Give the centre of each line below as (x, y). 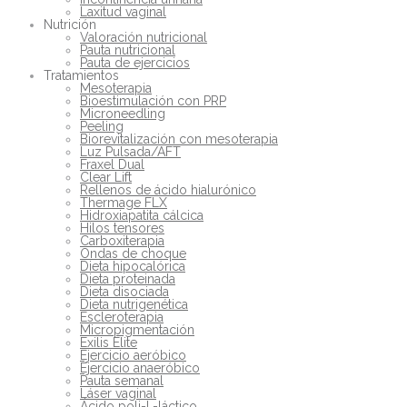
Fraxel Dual (112, 164)
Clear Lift (106, 177)
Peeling (102, 126)
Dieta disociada (124, 291)
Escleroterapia (122, 317)
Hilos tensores (122, 228)
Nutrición (70, 24)
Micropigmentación (137, 329)
